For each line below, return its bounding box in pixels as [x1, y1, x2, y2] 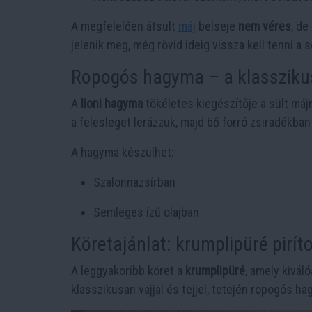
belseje [196, 19, 238, 34]
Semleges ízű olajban [93, 205, 199, 220]
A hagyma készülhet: [71, 145, 174, 160]
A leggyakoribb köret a [71, 263, 185, 279]
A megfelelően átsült [71, 19, 178, 34]
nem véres [238, 19, 291, 34]
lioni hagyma [81, 96, 143, 111]
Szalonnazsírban [93, 175, 175, 190]
